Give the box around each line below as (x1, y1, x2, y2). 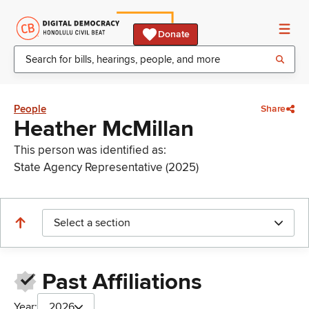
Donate (158, 28, 190, 40)
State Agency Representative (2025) (14, 160, 199, 175)
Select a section (54, 216, 130, 230)
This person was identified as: (14, 143, 166, 157)
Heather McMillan (14, 115, 194, 143)
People (14, 103, 46, 115)
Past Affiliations (41, 268, 202, 297)
